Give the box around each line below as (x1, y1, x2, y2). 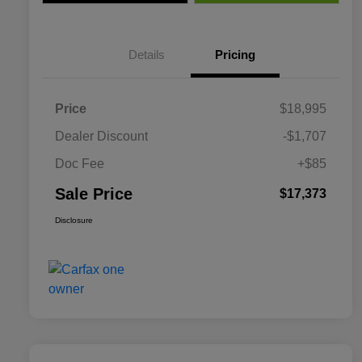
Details (128, 47, 165, 61)
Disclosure (55, 215, 93, 225)
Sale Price (55, 184, 133, 203)
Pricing (215, 47, 255, 61)
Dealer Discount (55, 128, 148, 143)
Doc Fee (55, 156, 104, 170)
